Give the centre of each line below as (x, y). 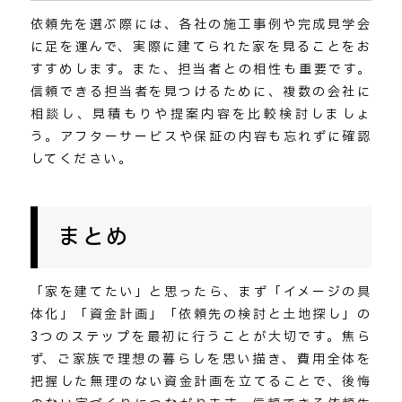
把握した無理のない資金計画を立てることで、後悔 (201, 381)
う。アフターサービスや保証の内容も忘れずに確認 (201, 136)
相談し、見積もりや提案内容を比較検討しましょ (201, 114)
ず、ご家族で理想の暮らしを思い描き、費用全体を (201, 359)
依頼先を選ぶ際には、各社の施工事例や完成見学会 (201, 24)
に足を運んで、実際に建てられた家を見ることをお (201, 47)
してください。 (82, 159)
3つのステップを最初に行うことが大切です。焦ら (201, 336)
